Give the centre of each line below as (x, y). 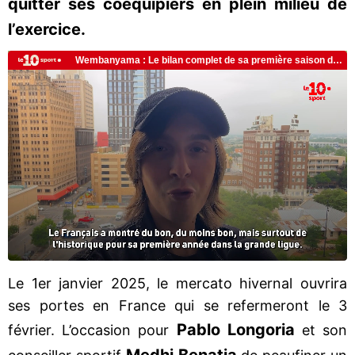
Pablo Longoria (239, 329)
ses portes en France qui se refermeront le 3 (177, 305)
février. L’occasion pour (92, 330)
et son (324, 330)
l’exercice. (47, 29)
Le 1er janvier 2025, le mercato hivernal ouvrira (177, 283)
